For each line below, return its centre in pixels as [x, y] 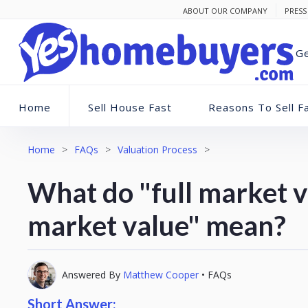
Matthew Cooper [161, 275]
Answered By [92, 275]
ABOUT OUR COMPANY [225, 10]
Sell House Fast [130, 107]
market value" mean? [157, 225]
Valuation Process [157, 150]
